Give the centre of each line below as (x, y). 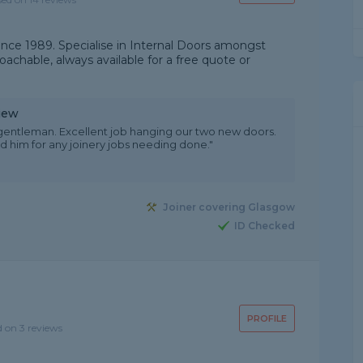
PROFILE (267, 318)
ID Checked (264, 226)
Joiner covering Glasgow (228, 207)
